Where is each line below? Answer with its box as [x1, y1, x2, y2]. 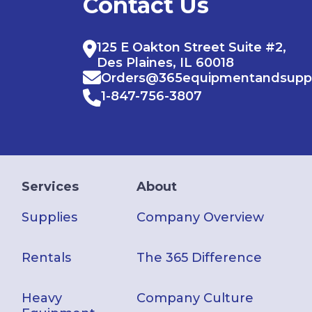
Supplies [22, 210, 78, 226]
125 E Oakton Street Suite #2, [97, 39, 287, 55]
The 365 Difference [136, 250, 263, 266]
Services [22, 179, 79, 195]
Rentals [22, 250, 72, 266]
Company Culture [136, 290, 254, 306]
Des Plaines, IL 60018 [97, 54, 235, 70]
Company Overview [136, 210, 265, 226]
